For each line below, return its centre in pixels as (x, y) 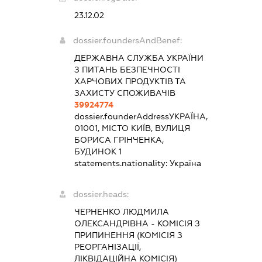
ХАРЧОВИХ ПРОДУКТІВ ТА (130, 81)
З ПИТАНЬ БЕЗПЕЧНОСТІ (127, 69)
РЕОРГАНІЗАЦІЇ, (107, 247)
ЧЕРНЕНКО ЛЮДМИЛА (121, 211)
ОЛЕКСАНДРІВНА (111, 223)
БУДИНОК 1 (98, 151)
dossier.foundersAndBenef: (127, 40)
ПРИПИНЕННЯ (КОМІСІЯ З (128, 235)
